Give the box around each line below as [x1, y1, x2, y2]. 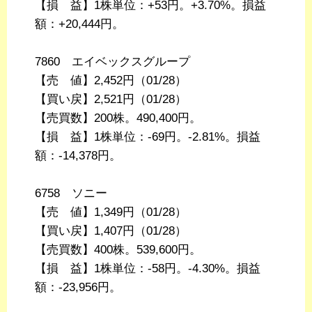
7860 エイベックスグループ [35, 55, 190, 69]
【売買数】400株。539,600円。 [35, 243, 201, 257]
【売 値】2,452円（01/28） [35, 74, 187, 88]
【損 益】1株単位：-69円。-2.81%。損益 [35, 130, 260, 144]
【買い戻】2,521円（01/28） [35, 93, 187, 107]
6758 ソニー [35, 187, 107, 201]
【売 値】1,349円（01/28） [35, 205, 187, 219]
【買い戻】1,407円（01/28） [35, 224, 187, 238]
